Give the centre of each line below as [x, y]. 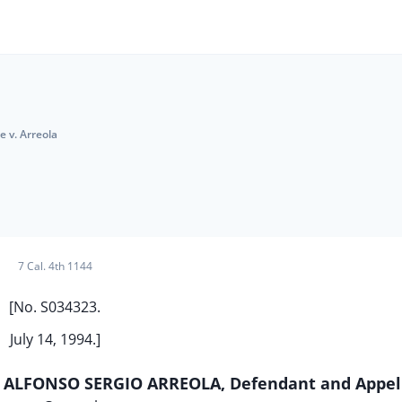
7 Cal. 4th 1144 [55, 266]
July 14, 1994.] [55, 339]
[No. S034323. [55, 307]
